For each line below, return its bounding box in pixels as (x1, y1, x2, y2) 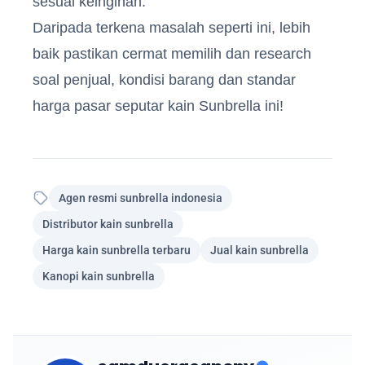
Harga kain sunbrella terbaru (42, 243, 191, 257)
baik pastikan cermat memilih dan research (33, 45, 311, 62)
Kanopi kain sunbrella (42, 269, 155, 283)
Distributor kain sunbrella (42, 217, 174, 231)
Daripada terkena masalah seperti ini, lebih (33, 19, 310, 36)
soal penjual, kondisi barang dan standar (33, 71, 296, 88)
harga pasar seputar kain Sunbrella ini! (33, 97, 284, 114)
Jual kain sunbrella (210, 243, 309, 257)
